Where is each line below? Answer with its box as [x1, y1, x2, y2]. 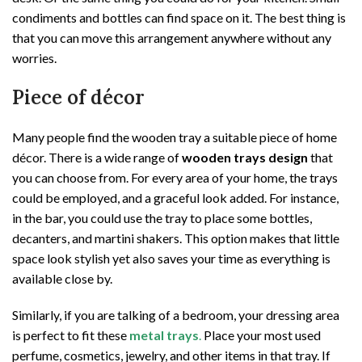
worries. [12, 50, 57, 66]
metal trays [129, 327, 199, 343]
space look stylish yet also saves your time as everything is [12, 250, 330, 267]
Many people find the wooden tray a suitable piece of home [12, 129, 337, 145]
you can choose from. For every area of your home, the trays [12, 170, 338, 186]
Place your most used [201, 327, 321, 343]
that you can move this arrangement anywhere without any [12, 30, 331, 46]
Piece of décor [12, 85, 145, 111]
